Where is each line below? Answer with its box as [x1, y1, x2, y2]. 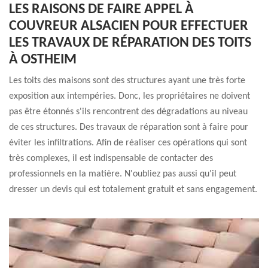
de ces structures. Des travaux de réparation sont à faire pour [9, 123, 248, 132]
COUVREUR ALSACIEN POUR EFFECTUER [9, 19, 248, 33]
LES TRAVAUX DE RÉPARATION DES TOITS [9, 36, 251, 50]
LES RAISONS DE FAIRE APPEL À [9, 2, 194, 17]
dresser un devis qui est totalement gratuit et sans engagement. [9, 185, 257, 194]
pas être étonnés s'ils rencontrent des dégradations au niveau [9, 107, 248, 117]
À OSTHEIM [9, 53, 77, 67]
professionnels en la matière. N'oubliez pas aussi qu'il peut [9, 169, 236, 179]
